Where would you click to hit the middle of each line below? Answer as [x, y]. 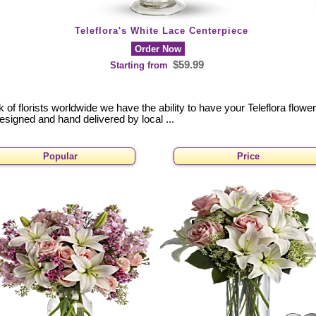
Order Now [158, 49]
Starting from [140, 65]
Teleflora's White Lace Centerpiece [162, 30]
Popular [60, 157]
